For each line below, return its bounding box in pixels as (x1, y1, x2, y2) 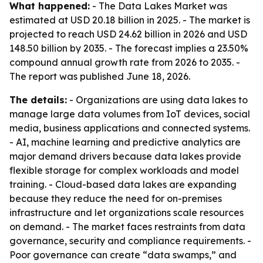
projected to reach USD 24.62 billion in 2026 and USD (9, 28, 247, 40)
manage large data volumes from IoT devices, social (9, 108, 250, 120)
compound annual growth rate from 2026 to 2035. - (9, 56, 240, 68)
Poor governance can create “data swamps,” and (9, 249, 237, 261)
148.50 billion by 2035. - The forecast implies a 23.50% (9, 42, 248, 54)
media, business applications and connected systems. (9, 122, 250, 134)
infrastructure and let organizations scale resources (9, 207, 244, 218)
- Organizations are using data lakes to (67, 94, 248, 106)
